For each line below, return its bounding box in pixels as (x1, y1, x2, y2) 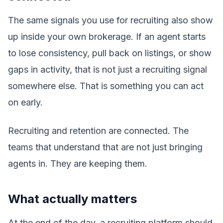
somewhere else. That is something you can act (8, 81, 204, 91)
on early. (8, 97, 43, 108)
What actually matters (8, 192, 137, 206)
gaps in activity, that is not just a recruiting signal (8, 64, 207, 75)
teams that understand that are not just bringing (8, 142, 203, 152)
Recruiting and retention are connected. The (8, 125, 189, 136)
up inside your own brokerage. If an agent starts (8, 31, 206, 42)
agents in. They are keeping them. (8, 158, 147, 169)
